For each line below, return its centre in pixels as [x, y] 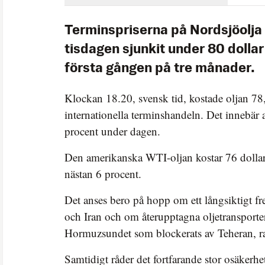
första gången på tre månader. [160, 68]
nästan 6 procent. [103, 173]
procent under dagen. [112, 131]
